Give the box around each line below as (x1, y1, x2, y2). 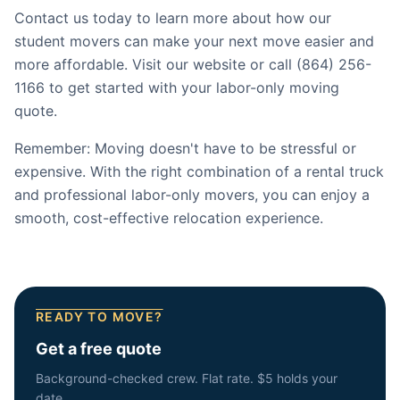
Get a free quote (36, 339, 162, 358)
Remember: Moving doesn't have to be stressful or (14, 139, 356, 157)
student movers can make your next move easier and (14, 32, 374, 50)
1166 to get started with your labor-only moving (14, 79, 339, 96)
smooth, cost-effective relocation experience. (14, 209, 323, 227)
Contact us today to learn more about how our (14, 9, 331, 27)
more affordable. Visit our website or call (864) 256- (14, 55, 371, 73)
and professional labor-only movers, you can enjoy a (14, 186, 370, 204)
